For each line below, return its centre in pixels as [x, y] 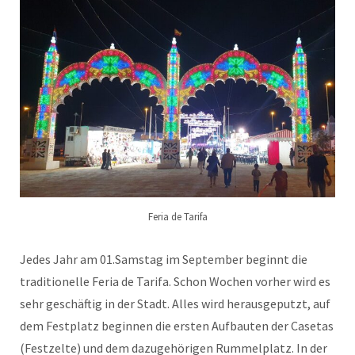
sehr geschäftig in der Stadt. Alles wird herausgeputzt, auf [175, 304]
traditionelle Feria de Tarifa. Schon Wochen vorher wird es [175, 282]
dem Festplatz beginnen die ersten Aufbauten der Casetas [177, 326]
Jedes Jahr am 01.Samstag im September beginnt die [164, 260]
